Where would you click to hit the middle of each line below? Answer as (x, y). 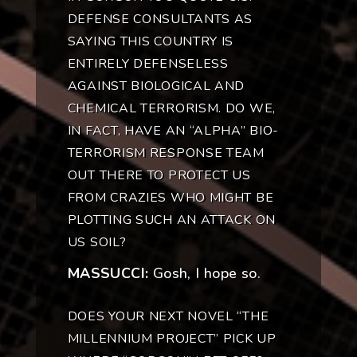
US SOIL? (97, 243)
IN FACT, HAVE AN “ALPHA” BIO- (173, 131)
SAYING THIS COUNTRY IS (151, 42)
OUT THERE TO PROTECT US (159, 176)
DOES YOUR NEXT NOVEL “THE (168, 317)
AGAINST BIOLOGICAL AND (156, 86)
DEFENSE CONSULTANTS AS (160, 20)
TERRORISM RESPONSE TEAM (166, 153)
